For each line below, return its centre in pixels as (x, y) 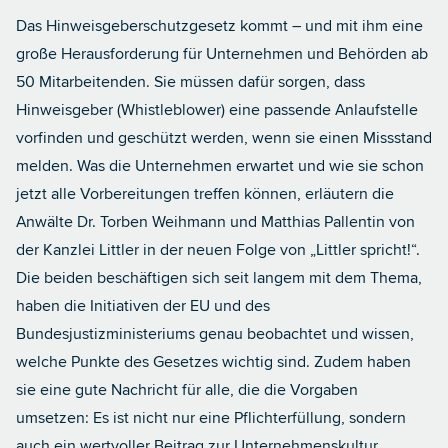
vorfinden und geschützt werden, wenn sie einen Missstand (224, 138)
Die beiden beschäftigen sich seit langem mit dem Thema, (219, 278)
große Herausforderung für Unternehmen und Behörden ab (222, 54)
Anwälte (46, 222)
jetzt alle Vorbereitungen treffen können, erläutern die (205, 194)
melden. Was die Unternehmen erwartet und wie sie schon (220, 166)
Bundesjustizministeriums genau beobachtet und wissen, (215, 334)
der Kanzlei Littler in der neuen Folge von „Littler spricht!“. (218, 250)
